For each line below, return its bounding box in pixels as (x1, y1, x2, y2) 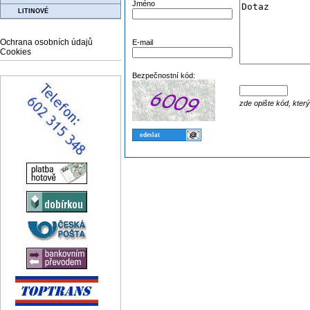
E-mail (132, 38, 153, 46)
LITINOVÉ (18, 8, 48, 15)
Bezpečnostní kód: (132, 71, 195, 80)
